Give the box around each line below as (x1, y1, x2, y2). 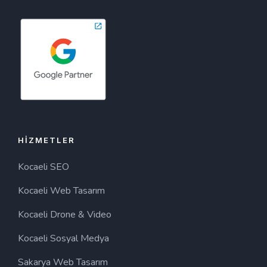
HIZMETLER (18, 135, 75, 145)
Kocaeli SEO (18, 160, 69, 174)
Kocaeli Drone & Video (18, 208, 111, 222)
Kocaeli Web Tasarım (18, 184, 105, 198)
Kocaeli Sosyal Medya (18, 232, 109, 246)
